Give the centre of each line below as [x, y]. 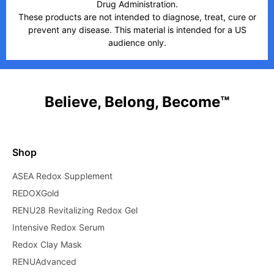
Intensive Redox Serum [58, 227]
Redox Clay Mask [47, 244]
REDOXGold [36, 193]
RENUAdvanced [44, 261]
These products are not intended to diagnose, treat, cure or [137, 17]
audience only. [137, 42]
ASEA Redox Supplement [62, 176]
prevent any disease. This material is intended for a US [137, 29]
